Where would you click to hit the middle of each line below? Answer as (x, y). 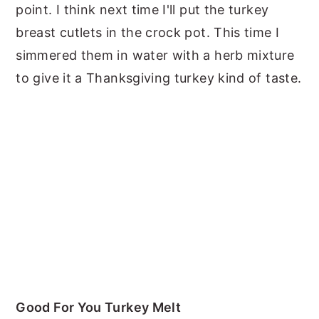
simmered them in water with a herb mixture (155, 56)
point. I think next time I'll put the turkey (142, 10)
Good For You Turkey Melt (99, 308)
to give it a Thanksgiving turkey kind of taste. (159, 78)
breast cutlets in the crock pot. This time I (148, 33)
